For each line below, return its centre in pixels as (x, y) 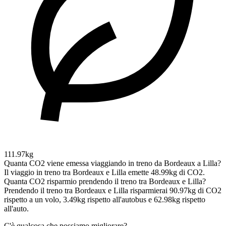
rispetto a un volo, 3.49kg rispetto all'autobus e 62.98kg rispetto (105, 200)
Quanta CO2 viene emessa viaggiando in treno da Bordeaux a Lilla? (112, 163)
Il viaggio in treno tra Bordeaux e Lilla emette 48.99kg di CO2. (104, 173)
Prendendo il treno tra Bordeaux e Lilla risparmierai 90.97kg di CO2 (113, 191)
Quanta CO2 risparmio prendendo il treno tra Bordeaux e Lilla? (105, 182)
